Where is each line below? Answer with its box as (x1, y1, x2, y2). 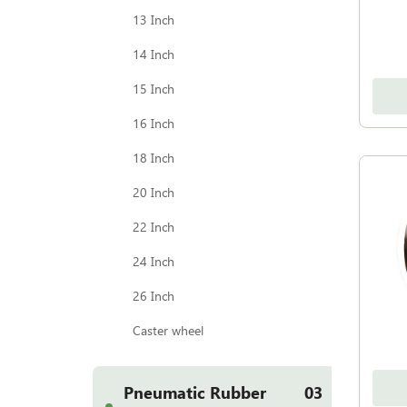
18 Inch (133, 151, 174, 165)
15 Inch (133, 82, 174, 96)
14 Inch (133, 47, 174, 62)
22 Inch (133, 220, 174, 234)
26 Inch (133, 289, 174, 303)
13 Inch (133, 13, 174, 27)
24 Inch (133, 254, 174, 269)
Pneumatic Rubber (124, 383, 266, 402)
